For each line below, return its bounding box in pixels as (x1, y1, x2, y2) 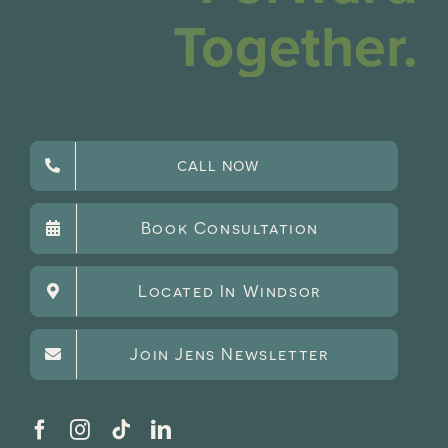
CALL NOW (177, 154, 260, 176)
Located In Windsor (138, 281, 322, 300)
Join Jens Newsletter (130, 344, 330, 363)
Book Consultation (140, 218, 320, 237)
